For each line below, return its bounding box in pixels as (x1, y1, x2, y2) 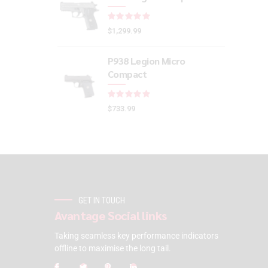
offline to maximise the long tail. (54, 243, 171, 254)
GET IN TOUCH (78, 195, 125, 205)
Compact (108, 67, 147, 80)
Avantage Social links (54, 208, 167, 224)
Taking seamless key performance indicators (54, 231, 218, 241)
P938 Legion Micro (108, 54, 185, 67)
